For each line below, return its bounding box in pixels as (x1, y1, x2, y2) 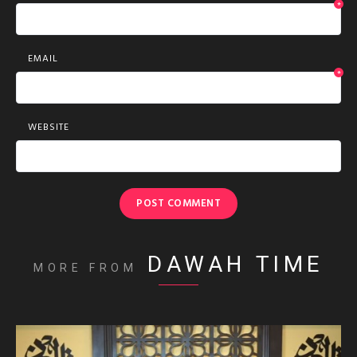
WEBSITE (28, 120, 69, 136)
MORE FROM (33, 261, 138, 275)
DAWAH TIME (147, 251, 324, 278)
